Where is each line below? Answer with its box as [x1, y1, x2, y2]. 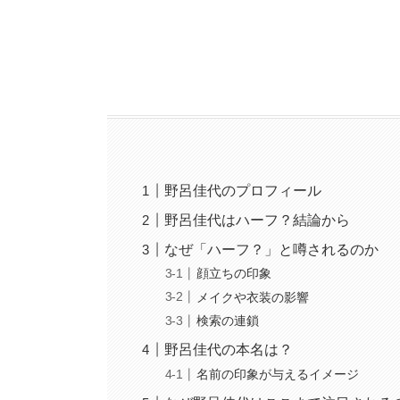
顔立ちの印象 [196, 266, 272, 281]
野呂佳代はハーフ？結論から [164, 212, 351, 228]
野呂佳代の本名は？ [164, 342, 294, 358]
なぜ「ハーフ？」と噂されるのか [164, 241, 379, 257]
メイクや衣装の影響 [196, 289, 310, 304]
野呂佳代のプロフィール [164, 182, 322, 198]
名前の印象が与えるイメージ [196, 367, 360, 382]
